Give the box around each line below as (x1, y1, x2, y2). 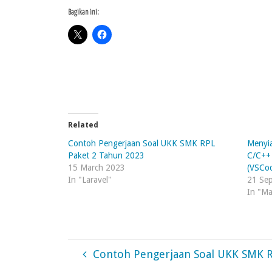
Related (67, 121, 98, 130)
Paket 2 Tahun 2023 (67, 151, 144, 161)
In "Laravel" (67, 175, 112, 185)
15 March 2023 (67, 163, 125, 173)
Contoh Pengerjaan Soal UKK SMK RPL (67, 138, 215, 149)
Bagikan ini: (67, 6, 99, 17)
